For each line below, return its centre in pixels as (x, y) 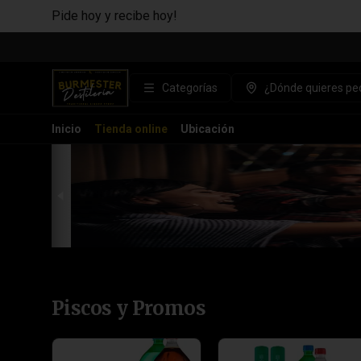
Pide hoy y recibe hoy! (114, 16)
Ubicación (207, 129)
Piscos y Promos (129, 308)
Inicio (66, 129)
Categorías (190, 88)
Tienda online (131, 129)
